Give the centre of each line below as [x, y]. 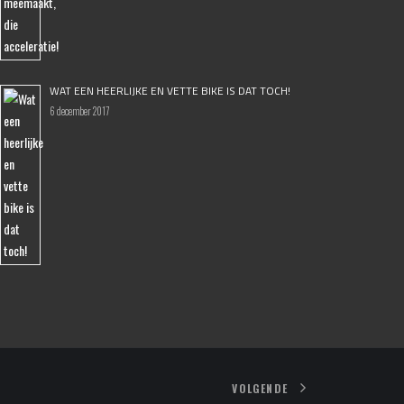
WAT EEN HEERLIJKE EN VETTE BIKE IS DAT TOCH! [170, 91]
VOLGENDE [260, 389]
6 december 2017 [79, 111]
